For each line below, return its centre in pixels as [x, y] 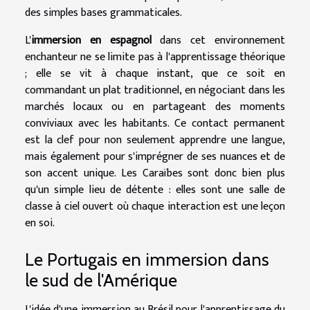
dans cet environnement [218, 40]
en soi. [40, 223]
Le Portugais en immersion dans [147, 259]
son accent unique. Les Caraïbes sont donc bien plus [155, 173]
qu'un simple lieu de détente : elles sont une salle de [155, 190]
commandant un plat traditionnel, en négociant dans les [155, 90]
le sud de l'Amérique [101, 280]
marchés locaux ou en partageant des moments [155, 107]
